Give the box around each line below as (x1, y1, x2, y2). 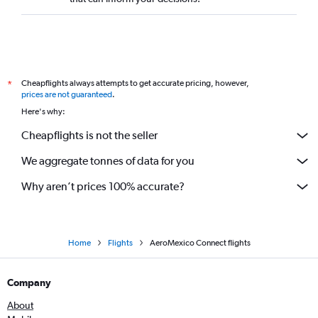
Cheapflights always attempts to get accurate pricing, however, (21, 77, 249, 88)
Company (7, 276, 51, 288)
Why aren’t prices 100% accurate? (21, 180, 185, 193)
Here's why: (21, 106, 65, 116)
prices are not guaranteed (21, 89, 112, 99)
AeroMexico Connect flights (149, 237, 251, 248)
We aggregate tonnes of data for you (21, 154, 194, 168)
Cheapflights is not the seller (21, 128, 158, 142)
